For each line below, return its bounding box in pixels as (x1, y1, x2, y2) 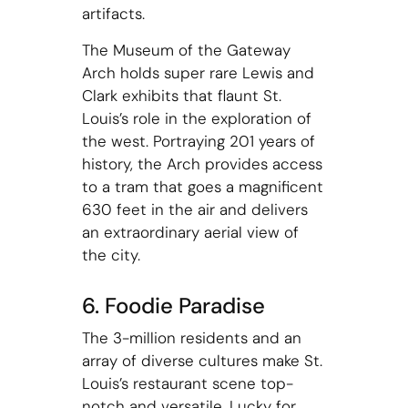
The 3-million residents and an (81, 328, 301, 349)
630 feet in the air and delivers (81, 199, 308, 219)
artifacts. (81, 4, 149, 25)
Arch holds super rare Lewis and (81, 62, 314, 83)
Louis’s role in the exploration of (81, 107, 311, 128)
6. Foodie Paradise (81, 291, 265, 320)
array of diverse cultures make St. (81, 351, 322, 372)
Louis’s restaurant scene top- (81, 373, 293, 394)
